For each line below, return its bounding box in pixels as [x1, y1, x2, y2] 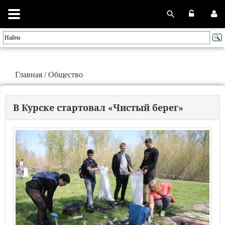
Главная [15, 70, 42, 79]
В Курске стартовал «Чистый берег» [13, 101, 183, 114]
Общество [48, 70, 83, 79]
